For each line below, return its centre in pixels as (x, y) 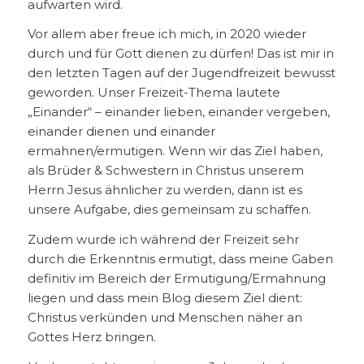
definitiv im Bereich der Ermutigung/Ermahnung (176, 279)
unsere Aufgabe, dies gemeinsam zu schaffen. (169, 210)
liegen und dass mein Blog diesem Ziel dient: (165, 298)
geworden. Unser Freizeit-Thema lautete (154, 93)
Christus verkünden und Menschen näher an (165, 318)
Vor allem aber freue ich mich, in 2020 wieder (167, 34)
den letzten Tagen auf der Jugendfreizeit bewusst (181, 73)
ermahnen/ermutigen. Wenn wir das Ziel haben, (175, 151)
